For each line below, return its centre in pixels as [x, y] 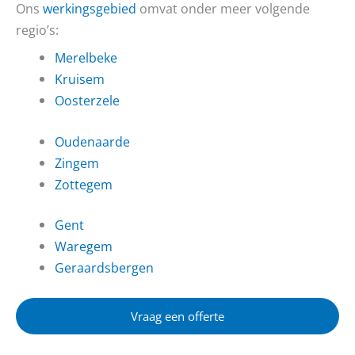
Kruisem [80, 79]
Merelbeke [86, 57]
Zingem [77, 162]
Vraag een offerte [177, 316]
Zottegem [84, 184]
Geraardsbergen [105, 268]
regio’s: [37, 29]
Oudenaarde [93, 141]
